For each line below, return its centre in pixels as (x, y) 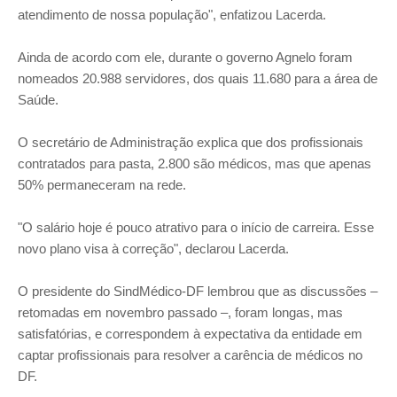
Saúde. (38, 100)
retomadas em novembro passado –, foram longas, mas (180, 312)
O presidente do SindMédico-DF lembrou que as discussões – (198, 291)
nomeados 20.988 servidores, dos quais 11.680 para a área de (198, 78)
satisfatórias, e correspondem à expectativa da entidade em (190, 334)
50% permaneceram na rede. (102, 185)
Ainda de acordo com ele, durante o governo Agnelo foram (185, 57)
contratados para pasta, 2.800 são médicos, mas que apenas (195, 163)
